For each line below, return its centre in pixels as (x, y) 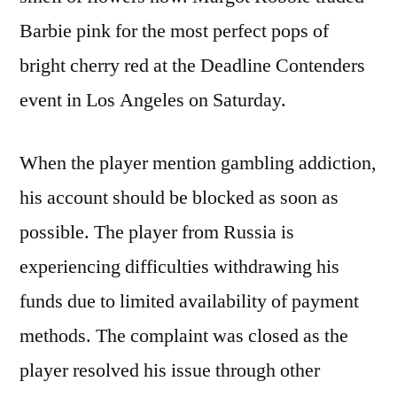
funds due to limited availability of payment (189, 302)
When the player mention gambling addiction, (198, 163)
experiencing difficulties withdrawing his (179, 267)
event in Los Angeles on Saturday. (153, 101)
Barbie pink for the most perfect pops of (174, 31)
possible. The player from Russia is (157, 233)
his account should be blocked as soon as (179, 198)
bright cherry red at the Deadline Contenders (192, 66)
